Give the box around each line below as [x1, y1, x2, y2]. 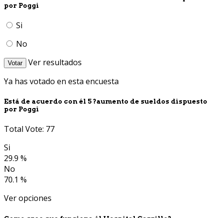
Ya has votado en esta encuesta [4, 76, 119, 87]
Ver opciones [4, 193, 52, 204]
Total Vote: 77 [4, 124, 54, 135]
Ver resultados [28, 57, 82, 68]
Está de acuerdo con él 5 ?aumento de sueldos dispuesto [4, 97, 207, 106]
